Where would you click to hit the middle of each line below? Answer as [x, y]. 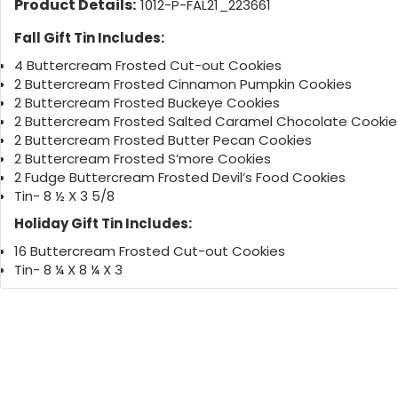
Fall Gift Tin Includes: [89, 38]
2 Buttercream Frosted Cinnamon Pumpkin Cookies [183, 84]
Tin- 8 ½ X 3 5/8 [64, 196]
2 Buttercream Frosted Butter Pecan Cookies [163, 140]
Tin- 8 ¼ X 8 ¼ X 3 [68, 270]
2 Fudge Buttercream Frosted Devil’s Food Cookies [180, 178]
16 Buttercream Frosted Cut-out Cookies [150, 251]
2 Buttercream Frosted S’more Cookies [143, 159]
